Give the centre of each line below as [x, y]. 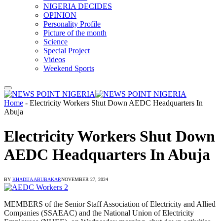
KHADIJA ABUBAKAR [37, 180]
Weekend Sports [69, 69]
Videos [54, 60]
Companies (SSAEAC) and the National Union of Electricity [99, 213]
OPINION [60, 15]
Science [55, 42]
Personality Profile [72, 24]
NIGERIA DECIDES [78, 6]
